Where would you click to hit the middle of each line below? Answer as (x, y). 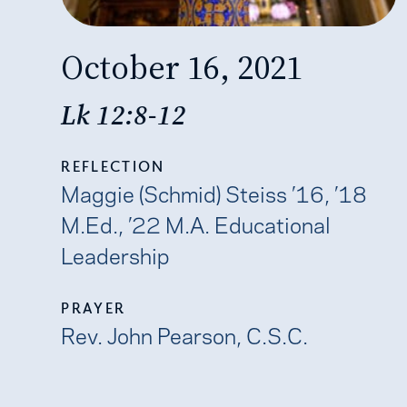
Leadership (116, 254)
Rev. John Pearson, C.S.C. (185, 334)
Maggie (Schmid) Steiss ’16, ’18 (214, 192)
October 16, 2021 (182, 66)
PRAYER (94, 308)
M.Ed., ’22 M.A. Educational (196, 223)
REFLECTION (113, 166)
